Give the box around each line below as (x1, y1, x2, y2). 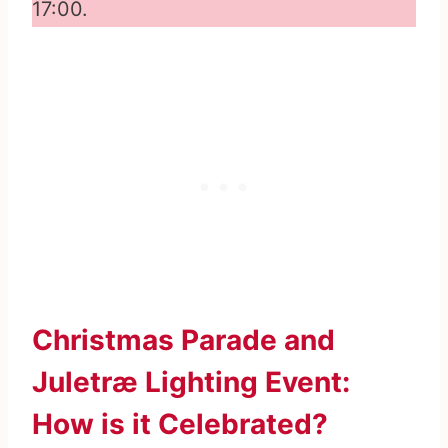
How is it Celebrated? (32, 407, 328, 442)
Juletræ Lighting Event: (32, 365, 350, 400)
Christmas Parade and (32, 323, 335, 358)
